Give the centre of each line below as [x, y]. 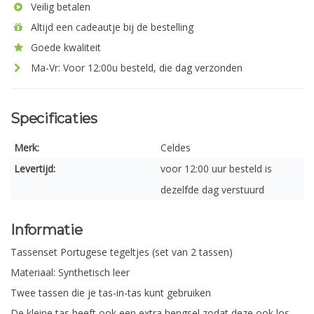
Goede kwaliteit [64, 47]
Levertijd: [35, 169]
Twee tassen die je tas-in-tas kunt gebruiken [111, 293]
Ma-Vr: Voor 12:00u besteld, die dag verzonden [135, 68]
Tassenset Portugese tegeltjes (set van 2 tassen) [122, 252]
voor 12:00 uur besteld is [216, 169]
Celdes [176, 148]
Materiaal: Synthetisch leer [70, 273]
